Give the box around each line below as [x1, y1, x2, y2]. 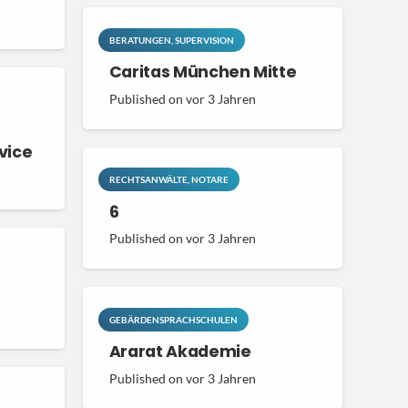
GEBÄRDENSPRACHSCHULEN [108, 313, 238, 325]
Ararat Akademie [108, 341, 251, 363]
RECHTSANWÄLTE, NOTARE [108, 174, 229, 186]
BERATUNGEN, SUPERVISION [108, 34, 234, 46]
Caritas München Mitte [108, 60, 297, 83]
